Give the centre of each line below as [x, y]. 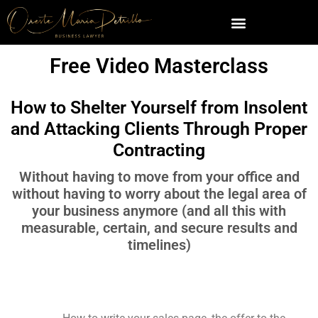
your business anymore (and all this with [159, 210]
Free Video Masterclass [159, 66]
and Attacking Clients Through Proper [159, 128]
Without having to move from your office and [159, 176]
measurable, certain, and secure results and [159, 227]
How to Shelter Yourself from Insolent [159, 107]
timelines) [159, 245]
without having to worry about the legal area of [159, 193]
